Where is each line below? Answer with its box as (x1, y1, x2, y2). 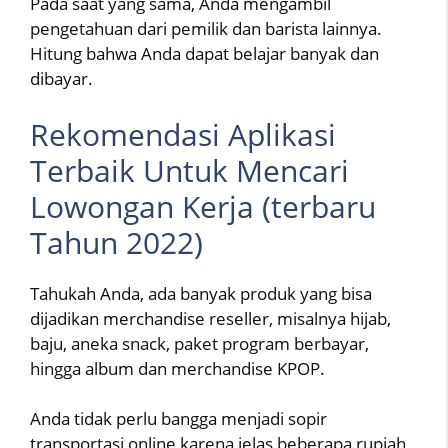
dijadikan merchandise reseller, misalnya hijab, (30, 306, 391, 330)
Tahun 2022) (30, 221, 203, 263)
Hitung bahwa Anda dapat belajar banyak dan (30, 42, 379, 66)
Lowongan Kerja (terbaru (30, 185, 376, 227)
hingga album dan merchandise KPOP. (30, 356, 325, 380)
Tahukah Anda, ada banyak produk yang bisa (30, 281, 372, 305)
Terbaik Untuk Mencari (30, 149, 349, 191)
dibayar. (30, 67, 93, 91)
